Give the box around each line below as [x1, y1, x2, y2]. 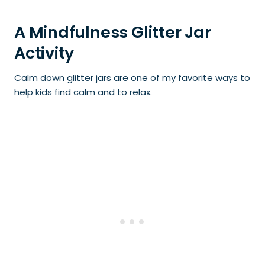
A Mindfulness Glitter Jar [14, 21, 211, 43]
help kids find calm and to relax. [14, 86, 152, 98]
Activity [14, 41, 75, 64]
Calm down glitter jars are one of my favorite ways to [14, 72, 250, 84]
